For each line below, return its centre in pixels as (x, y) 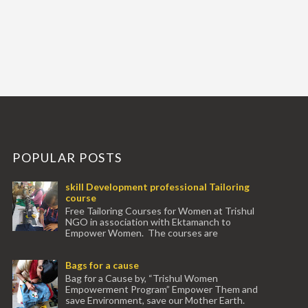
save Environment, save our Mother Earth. (155, 300)
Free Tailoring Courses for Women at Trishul (160, 210)
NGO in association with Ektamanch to (148, 221)
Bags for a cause (102, 265)
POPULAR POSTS (67, 157)
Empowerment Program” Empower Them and (162, 289)
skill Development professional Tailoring (157, 186)
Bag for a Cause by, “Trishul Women (142, 278)
